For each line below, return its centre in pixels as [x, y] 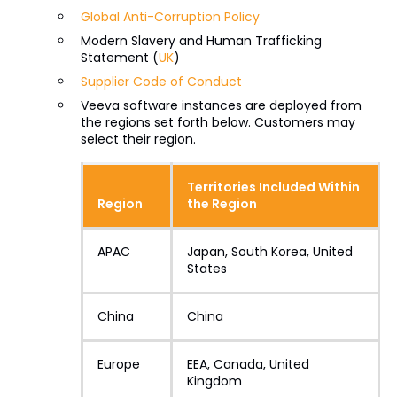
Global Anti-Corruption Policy [170, 17]
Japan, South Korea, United [269, 252]
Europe [118, 364]
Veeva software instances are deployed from [221, 105]
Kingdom [214, 381]
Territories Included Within [273, 187]
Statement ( [119, 58]
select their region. [138, 139]
